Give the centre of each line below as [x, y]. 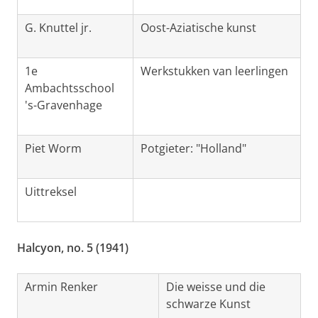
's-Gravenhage [64, 105]
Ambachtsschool [70, 88]
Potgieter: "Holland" [193, 149]
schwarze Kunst [208, 304]
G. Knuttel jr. [58, 28]
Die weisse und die [216, 287]
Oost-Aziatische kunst [198, 28]
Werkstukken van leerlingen [214, 71]
